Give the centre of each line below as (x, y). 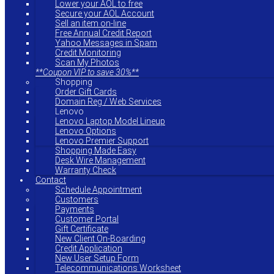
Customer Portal (87, 219)
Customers (77, 199)
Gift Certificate (82, 229)
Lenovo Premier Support (102, 141)
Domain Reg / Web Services (108, 102)
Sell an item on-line (91, 23)
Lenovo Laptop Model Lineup (110, 121)
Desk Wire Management (100, 160)
